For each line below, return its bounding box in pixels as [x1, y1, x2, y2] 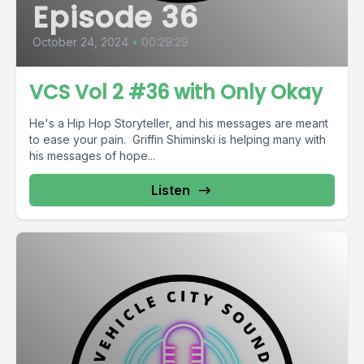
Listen [151, 182, 190, 198]
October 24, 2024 [32, 35, 128, 49]
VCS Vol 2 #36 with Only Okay [29, 79, 323, 106]
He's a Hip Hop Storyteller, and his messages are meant [29, 116, 328, 130]
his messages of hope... [29, 149, 155, 162]
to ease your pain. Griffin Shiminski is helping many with [29, 132, 326, 146]
